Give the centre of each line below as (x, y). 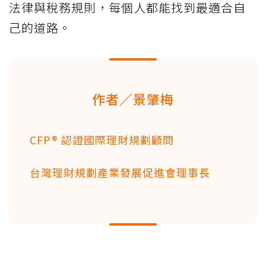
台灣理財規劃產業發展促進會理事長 (120, 172)
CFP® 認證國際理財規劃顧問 (102, 140)
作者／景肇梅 (133, 99)
